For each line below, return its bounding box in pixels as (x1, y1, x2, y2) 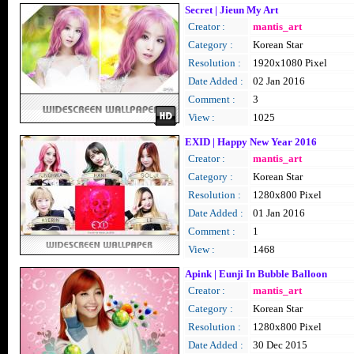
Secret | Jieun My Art (185, 4, 278, 16)
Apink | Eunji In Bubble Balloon (185, 268, 327, 280)
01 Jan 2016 (253, 207, 305, 219)
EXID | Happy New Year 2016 (185, 136, 317, 148)
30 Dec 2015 (253, 339, 307, 351)
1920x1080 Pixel (253, 57, 327, 69)
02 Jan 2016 (253, 75, 305, 87)
